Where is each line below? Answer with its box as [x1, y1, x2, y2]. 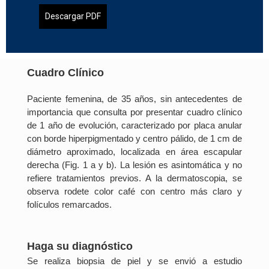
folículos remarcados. [27, 199, 114, 210]
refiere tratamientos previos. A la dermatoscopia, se [27, 173, 242, 184]
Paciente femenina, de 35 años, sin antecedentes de [27, 94, 242, 104]
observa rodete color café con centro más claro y [27, 186, 242, 197]
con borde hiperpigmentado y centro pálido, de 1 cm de [27, 133, 242, 144]
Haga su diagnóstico [27, 240, 133, 253]
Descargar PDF [45, 11, 101, 21]
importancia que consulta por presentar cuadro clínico [27, 107, 242, 118]
